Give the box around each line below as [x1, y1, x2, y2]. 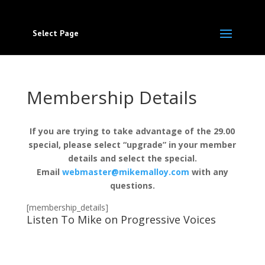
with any [189, 166, 228, 177]
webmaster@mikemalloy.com [62, 166, 189, 177]
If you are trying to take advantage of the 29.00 [30, 125, 235, 137]
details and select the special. [67, 153, 197, 164]
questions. [109, 180, 155, 191]
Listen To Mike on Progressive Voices [26, 212, 216, 227]
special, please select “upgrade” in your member [28, 139, 237, 150]
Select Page [32, 28, 79, 38]
